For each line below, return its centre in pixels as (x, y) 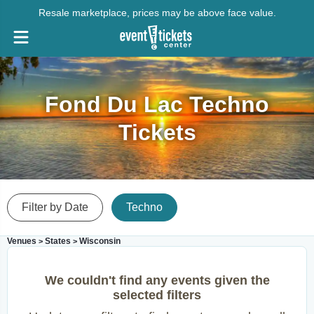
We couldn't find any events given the (157, 280)
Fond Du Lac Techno (157, 104)
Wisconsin (100, 241)
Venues (22, 241)
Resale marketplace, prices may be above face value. (157, 13)
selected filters (157, 295)
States (58, 241)
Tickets (157, 132)
